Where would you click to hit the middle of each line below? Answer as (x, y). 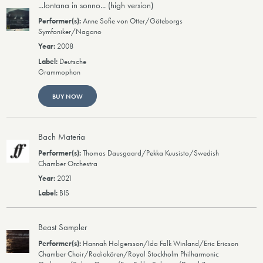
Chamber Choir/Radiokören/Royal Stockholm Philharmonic (129, 254)
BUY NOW (67, 96)
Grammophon (60, 72)
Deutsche (73, 61)
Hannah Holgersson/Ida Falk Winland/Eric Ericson (161, 243)
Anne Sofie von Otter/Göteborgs (133, 21)
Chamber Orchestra (68, 163)
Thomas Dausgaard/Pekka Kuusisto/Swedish (151, 153)
